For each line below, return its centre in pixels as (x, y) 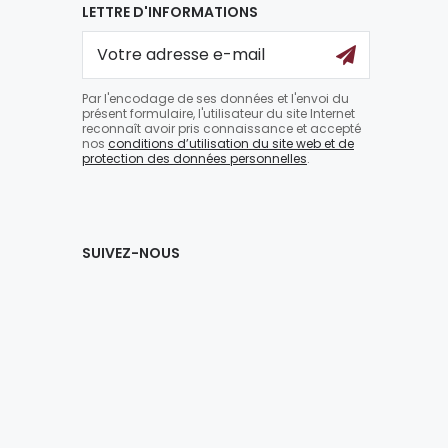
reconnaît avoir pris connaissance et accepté (221, 128)
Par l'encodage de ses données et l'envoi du (215, 98)
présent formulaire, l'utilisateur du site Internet (218, 113)
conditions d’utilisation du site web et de (231, 143)
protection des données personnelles (194, 158)
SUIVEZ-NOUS (131, 252)
